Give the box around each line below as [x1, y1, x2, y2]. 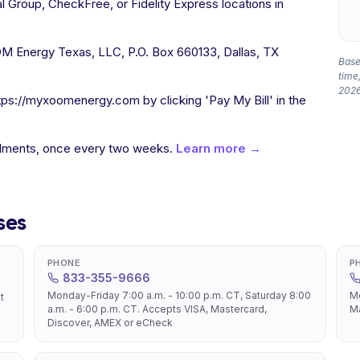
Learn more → [176, 141, 261, 156]
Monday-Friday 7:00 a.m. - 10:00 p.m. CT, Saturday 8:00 [47, 289, 311, 301]
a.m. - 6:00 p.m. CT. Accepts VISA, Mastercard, [47, 303, 267, 315]
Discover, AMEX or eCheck [47, 317, 173, 329]
